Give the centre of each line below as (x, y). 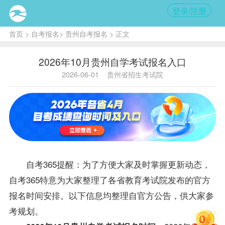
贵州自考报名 (86, 33)
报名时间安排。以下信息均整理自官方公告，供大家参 (111, 195)
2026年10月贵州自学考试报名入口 (113, 61)
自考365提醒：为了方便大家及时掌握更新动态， (118, 164)
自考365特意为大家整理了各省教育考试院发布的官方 (109, 179)
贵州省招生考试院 (135, 74)
